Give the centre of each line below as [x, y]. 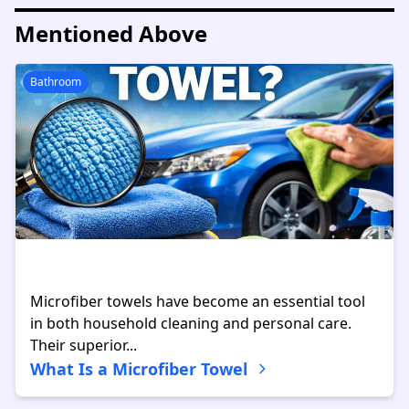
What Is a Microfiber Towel [139, 369]
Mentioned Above [111, 33]
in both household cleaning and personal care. [191, 323]
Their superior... [84, 345]
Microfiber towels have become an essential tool [198, 301]
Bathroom [56, 82]
